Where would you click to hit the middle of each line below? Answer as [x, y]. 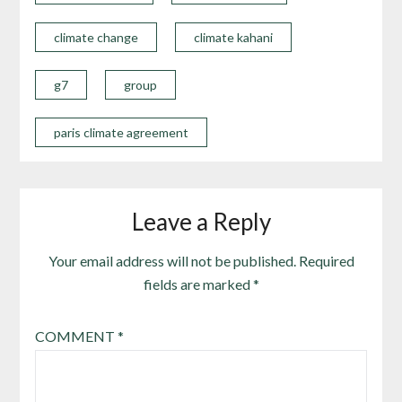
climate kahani [233, 37]
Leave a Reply [201, 221]
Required [326, 260]
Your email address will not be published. [172, 260]
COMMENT [76, 336]
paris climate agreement [121, 132]
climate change [96, 37]
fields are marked [198, 284]
